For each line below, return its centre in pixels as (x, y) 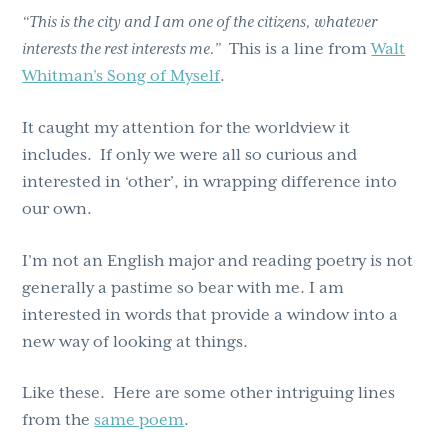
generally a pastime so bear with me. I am (183, 287)
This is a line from (296, 48)
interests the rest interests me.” (122, 48)
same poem (139, 420)
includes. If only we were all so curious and (190, 154)
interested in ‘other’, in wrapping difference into (210, 181)
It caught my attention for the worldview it (186, 127)
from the (58, 420)
